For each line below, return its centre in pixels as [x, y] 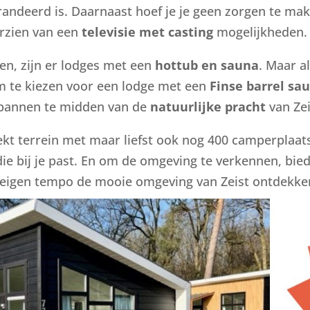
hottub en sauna [207, 65]
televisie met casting [148, 31]
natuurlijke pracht [208, 106]
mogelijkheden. [261, 31]
